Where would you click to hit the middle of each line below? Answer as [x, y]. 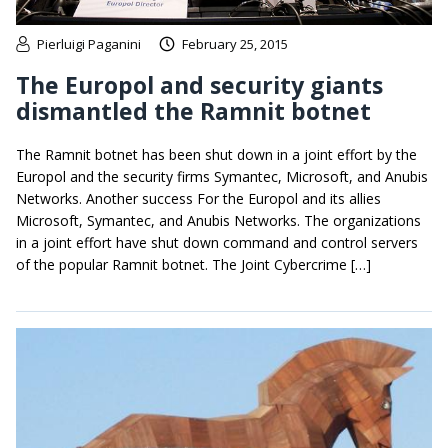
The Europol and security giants [199, 85]
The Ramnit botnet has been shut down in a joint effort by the [216, 155]
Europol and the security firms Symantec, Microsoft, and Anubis [222, 177]
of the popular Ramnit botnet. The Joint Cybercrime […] [193, 265]
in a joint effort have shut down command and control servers [217, 243]
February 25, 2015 [235, 44]
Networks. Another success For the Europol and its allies [198, 199]
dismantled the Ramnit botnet [193, 111]
